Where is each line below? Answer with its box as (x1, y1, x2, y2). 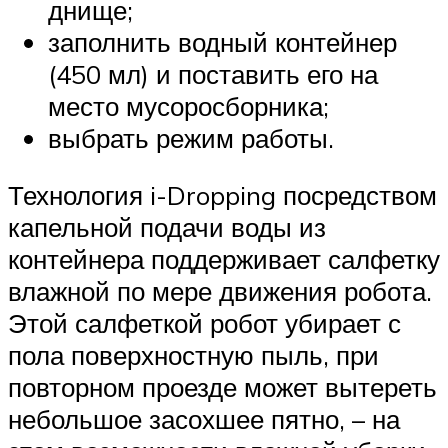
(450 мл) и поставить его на (48, 57, 378, 90)
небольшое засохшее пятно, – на (8, 403, 400, 436)
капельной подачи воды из (8, 211, 326, 244)
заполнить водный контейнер (48, 25, 397, 58)
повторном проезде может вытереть (8, 371, 437, 404)
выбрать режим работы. (48, 121, 334, 154)
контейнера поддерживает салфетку (8, 243, 440, 276)
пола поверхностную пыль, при (8, 339, 379, 372)
